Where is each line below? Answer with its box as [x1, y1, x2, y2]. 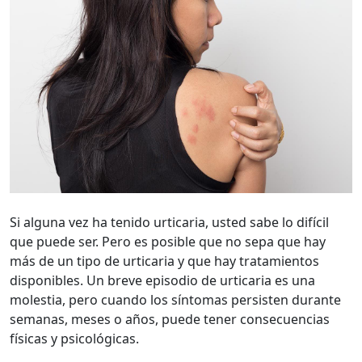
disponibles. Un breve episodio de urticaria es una [10, 271, 315, 289]
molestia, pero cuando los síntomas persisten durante [10, 290, 341, 309]
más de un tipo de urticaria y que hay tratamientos [10, 251, 319, 270]
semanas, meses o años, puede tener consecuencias [10, 309, 330, 328]
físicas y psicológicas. [10, 329, 139, 347]
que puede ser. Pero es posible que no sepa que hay [10, 232, 326, 250]
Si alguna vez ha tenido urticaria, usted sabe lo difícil [10, 213, 329, 231]
